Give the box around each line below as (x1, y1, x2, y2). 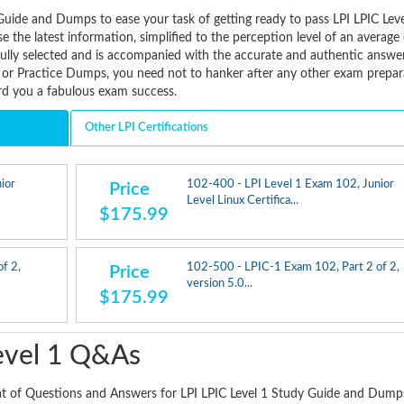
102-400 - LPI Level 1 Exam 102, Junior (187, 178, 395, 190)
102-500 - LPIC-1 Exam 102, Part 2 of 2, (187, 261, 400, 273)
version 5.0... (187, 277, 253, 289)
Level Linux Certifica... (187, 194, 299, 207)
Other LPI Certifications (84, 122, 208, 134)
